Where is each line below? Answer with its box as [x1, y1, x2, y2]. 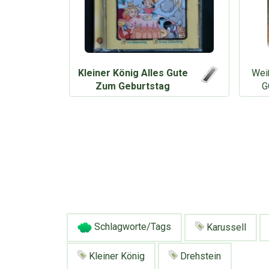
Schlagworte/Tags [92, 221, 171, 233]
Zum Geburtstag [95, 80, 171, 92]
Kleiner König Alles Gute [77, 67, 188, 79]
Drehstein [178, 250, 221, 262]
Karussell [204, 221, 246, 233]
